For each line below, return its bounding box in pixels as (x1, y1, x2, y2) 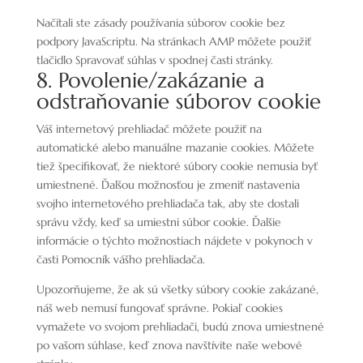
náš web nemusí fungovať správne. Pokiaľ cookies (36, 301, 283, 315)
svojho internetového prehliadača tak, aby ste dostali (36, 196, 299, 211)
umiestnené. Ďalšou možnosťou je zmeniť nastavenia (36, 177, 300, 192)
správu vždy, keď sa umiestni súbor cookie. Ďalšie (36, 215, 281, 229)
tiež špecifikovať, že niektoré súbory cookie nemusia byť (36, 159, 318, 173)
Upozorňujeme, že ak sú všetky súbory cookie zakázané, (36, 282, 318, 297)
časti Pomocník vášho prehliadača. (36, 252, 205, 267)
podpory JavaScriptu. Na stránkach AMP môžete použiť (36, 34, 311, 49)
